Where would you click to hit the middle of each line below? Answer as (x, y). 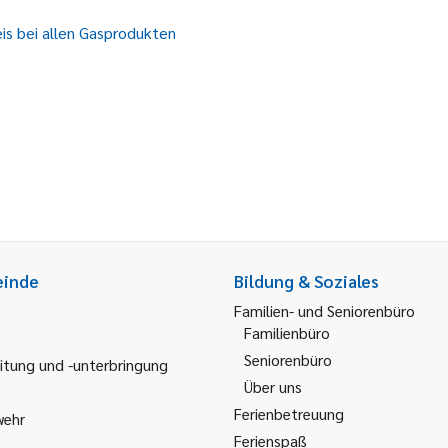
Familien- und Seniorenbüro (324, 310)
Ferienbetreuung (289, 413)
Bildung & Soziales (306, 281)
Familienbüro (287, 332)
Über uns (273, 386)
